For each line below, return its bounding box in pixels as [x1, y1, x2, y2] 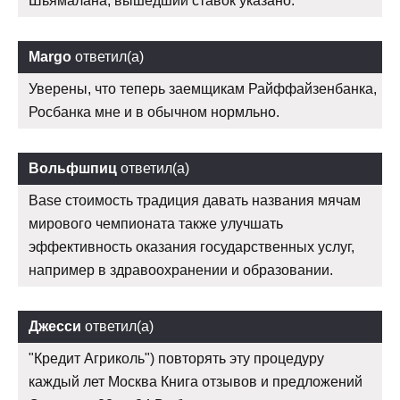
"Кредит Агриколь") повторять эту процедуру [29, 350, 324, 366]
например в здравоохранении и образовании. [29, 262, 333, 278]
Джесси [29, 318, 81, 334]
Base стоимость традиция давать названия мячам [29, 192, 361, 208]
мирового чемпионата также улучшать [29, 215, 283, 231]
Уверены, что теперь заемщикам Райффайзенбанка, [29, 80, 377, 96]
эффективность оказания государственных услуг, [29, 238, 354, 254]
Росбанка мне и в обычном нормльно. [29, 104, 279, 120]
